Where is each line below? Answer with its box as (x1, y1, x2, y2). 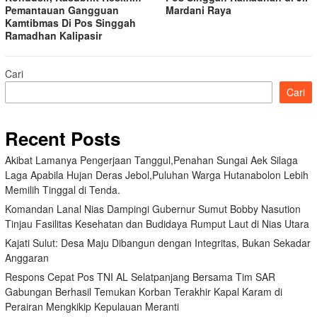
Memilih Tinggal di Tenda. (5, 183, 120, 197)
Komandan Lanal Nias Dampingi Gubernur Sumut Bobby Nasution (5, 202, 301, 217)
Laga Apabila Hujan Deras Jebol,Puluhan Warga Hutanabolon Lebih (5, 168, 309, 183)
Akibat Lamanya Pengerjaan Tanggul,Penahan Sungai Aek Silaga (5, 153, 298, 168)
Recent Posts (5, 125, 120, 152)
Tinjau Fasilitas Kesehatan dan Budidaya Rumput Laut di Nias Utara (5, 217, 309, 231)
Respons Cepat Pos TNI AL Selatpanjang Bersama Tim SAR (5, 270, 275, 284)
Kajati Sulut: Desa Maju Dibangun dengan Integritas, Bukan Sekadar (5, 236, 311, 250)
